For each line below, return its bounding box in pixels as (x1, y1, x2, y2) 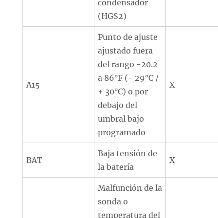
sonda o (98, 197, 128, 206)
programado (98, 127, 146, 137)
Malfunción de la (98, 183, 163, 193)
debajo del (98, 100, 138, 110)
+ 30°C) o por (98, 87, 148, 96)
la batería (98, 162, 134, 172)
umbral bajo (98, 114, 145, 124)
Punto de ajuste (98, 32, 158, 42)
